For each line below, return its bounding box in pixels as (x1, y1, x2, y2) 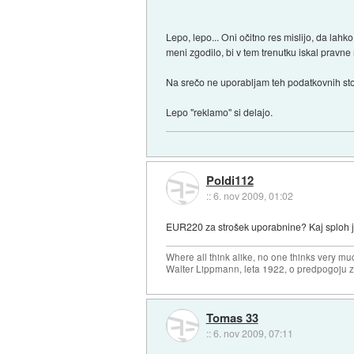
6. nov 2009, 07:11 (213, 326, 293, 341)
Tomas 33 (205, 309, 258, 327)
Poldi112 (205, 171, 254, 189)
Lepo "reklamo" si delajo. (166, 105, 273, 119)
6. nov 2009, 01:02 (213, 188, 293, 202)
